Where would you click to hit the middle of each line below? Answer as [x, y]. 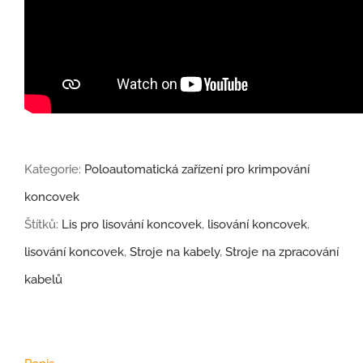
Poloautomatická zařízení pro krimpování [197, 170]
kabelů [43, 280]
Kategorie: [54, 170]
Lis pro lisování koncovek [132, 225]
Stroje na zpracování [282, 252]
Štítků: [43, 225]
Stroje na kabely [175, 252]
